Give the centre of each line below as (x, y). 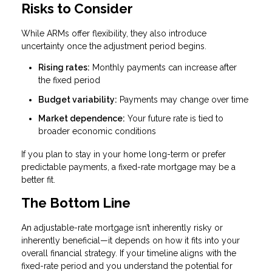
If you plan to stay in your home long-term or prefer (124, 154)
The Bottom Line (76, 202)
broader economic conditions (97, 131)
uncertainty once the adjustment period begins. (114, 46)
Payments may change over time (183, 99)
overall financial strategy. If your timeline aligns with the (129, 253)
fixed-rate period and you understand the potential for (127, 266)
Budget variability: (78, 99)
